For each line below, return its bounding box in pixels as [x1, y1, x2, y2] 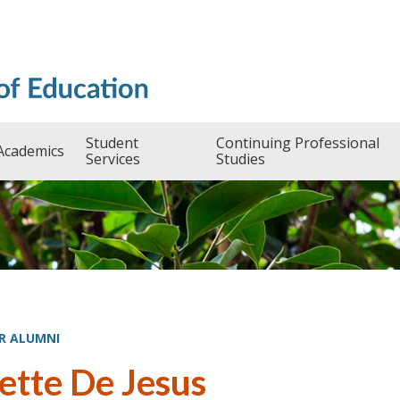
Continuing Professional [215, 133, 379, 154]
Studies [215, 149, 265, 170]
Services [85, 149, 140, 170]
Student [85, 133, 138, 154]
